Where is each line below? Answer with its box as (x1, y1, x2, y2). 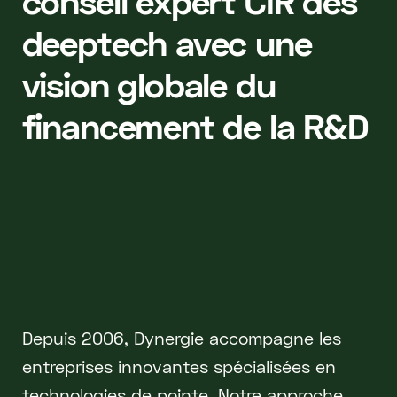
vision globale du (21, 62, 276, 105)
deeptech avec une (21, 20, 312, 64)
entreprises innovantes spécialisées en (21, 356, 336, 378)
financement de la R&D (21, 104, 368, 147)
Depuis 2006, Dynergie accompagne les (21, 328, 341, 349)
